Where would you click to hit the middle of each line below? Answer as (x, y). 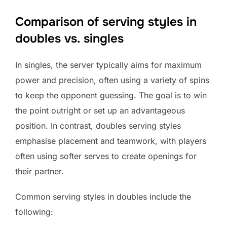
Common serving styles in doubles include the (103, 196)
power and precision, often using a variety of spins (112, 80)
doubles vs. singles (69, 38)
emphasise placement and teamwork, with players (111, 141)
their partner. (40, 171)
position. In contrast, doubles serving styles (98, 125)
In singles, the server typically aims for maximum (108, 65)
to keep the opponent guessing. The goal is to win (111, 95)
